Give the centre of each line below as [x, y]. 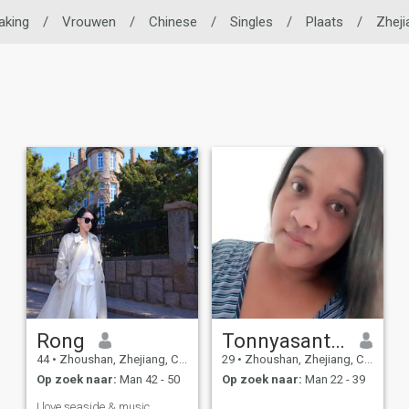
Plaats [324, 22]
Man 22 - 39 [333, 380]
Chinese [173, 22]
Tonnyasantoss [337, 340]
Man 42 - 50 [148, 380]
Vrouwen [89, 22]
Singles [251, 22]
